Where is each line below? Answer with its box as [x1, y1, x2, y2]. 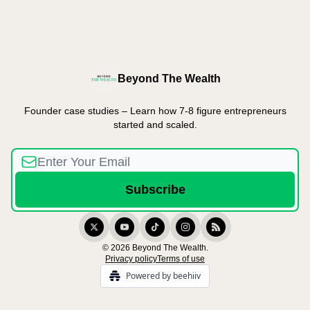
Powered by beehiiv [126, 270, 201, 282]
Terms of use [157, 254, 205, 264]
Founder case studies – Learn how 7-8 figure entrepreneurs [24, 105, 286, 116]
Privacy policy [105, 254, 157, 264]
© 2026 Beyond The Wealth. [102, 243, 208, 253]
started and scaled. [113, 119, 197, 130]
